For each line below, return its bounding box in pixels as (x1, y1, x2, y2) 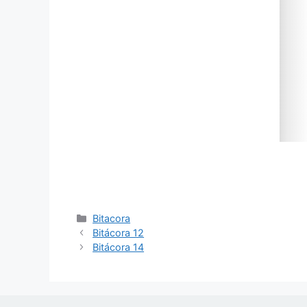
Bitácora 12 (93, 227, 145, 239)
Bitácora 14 (93, 241, 145, 254)
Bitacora (93, 212, 131, 225)
